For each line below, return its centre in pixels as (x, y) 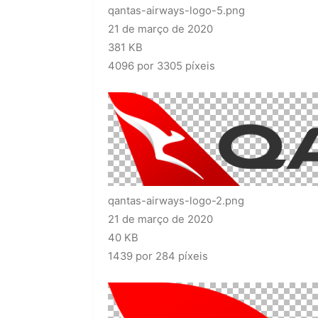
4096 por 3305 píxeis (161, 66)
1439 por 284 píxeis (158, 256)
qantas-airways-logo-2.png (176, 201)
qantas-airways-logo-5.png (176, 10)
